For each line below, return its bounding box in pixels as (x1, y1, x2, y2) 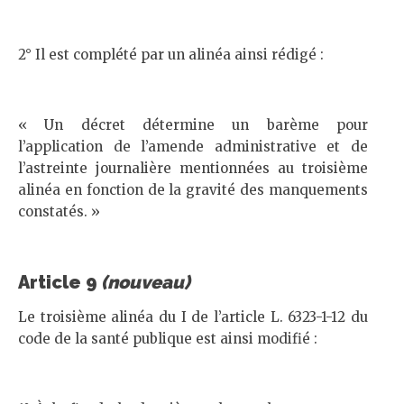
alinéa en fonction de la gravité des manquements (18, 181, 368, 198)
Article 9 (18, 271, 101, 293)
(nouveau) (101, 271, 190, 293)
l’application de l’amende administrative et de (18, 138, 368, 155)
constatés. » (18, 203, 100, 220)
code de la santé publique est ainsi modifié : (18, 330, 317, 347)
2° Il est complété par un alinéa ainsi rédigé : (18, 46, 324, 63)
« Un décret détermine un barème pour (18, 116, 368, 133)
